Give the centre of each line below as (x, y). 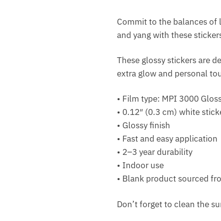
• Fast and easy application (167, 139)
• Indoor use (140, 166)
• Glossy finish (143, 126)
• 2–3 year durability (154, 152)
